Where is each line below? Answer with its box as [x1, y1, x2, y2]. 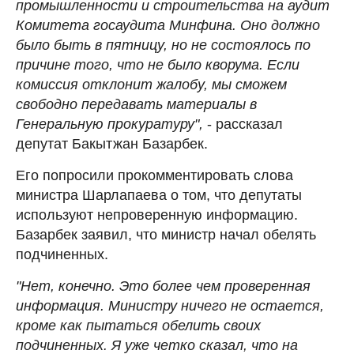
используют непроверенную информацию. [16, 206, 298, 223]
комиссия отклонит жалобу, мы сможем [16, 76, 287, 92]
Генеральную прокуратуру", [16, 115, 203, 132]
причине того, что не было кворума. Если [16, 56, 299, 73]
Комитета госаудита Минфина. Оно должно [16, 17, 320, 33]
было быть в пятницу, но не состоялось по [16, 36, 311, 53]
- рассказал [203, 115, 283, 132]
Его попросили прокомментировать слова [16, 167, 293, 183]
